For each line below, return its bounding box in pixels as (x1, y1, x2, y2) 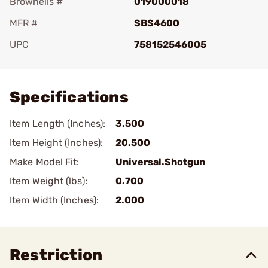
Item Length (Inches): (10, 118, 106, 129)
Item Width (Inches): (10, 194, 99, 206)
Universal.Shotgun (115, 156, 205, 167)
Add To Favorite (26, 56, 97, 67)
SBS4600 (134, 17, 179, 29)
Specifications (10, 88, 129, 106)
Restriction (10, 246, 103, 264)
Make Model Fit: (10, 156, 80, 167)
